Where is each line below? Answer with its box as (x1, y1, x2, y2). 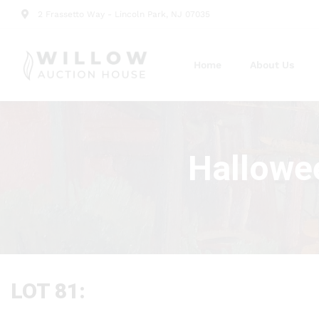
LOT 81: (11, 278, 85, 303)
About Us (249, 59, 294, 70)
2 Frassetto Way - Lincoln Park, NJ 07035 (37, 9, 210, 19)
